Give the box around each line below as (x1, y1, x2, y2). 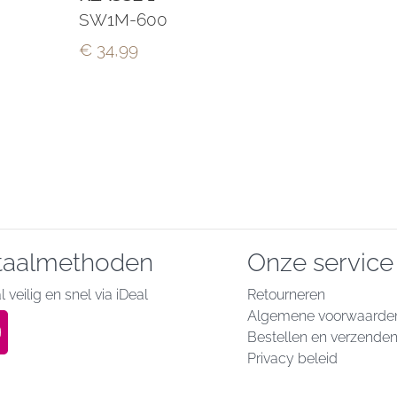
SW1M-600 (78, 9, 167, 29)
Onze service (247, 248, 393, 278)
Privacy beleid (247, 350, 338, 368)
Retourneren (247, 286, 325, 304)
